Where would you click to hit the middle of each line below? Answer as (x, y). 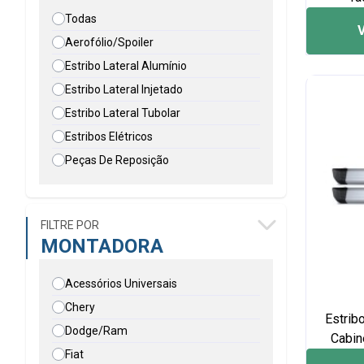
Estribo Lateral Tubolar (123, 113)
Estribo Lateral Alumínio (126, 66)
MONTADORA (102, 246)
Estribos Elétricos (109, 136)
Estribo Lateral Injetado (124, 89)
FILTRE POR (70, 225)
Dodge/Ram (96, 331)
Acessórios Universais (121, 284)
